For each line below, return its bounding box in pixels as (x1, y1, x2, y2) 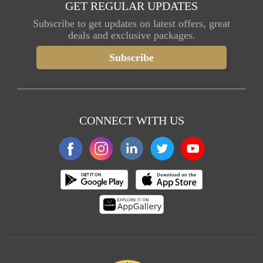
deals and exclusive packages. (68, 29, 195, 41)
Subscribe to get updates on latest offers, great (33, 17, 230, 29)
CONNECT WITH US (79, 113, 184, 127)
